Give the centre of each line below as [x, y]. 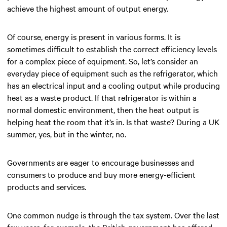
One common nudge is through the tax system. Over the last [113, 215]
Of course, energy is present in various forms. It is [94, 36]
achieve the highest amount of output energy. [88, 8]
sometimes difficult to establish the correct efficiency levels [112, 48]
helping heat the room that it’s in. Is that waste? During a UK [113, 121]
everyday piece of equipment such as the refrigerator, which [112, 73]
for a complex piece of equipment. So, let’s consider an [103, 61]
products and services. [47, 186]
